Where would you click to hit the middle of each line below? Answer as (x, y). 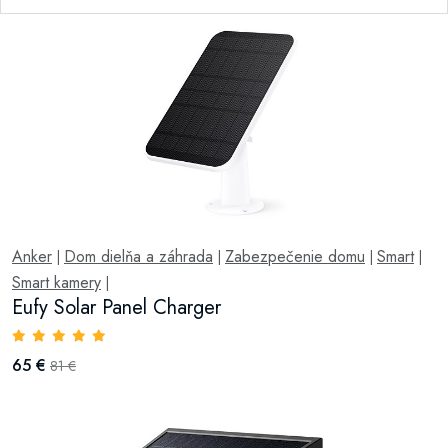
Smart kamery (56, 282)
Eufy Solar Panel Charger (116, 307)
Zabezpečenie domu (295, 256)
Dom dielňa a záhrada (138, 256)
